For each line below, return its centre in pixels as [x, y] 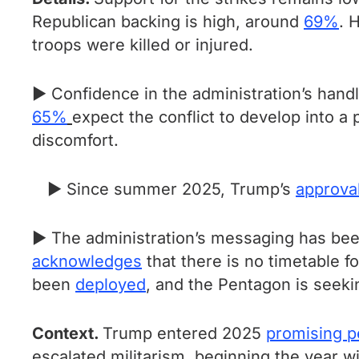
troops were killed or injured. [145, 45]
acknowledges [87, 261]
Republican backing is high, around [168, 22]
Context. [67, 333]
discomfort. [75, 140]
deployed [111, 284]
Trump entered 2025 [184, 333]
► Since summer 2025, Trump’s [171, 189]
